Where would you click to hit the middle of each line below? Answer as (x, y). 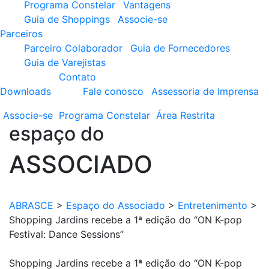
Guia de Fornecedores (180, 48)
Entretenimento (213, 205)
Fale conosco (113, 91)
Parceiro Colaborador (73, 48)
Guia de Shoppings (67, 19)
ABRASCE (31, 205)
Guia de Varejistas (65, 62)
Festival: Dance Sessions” (66, 234)
